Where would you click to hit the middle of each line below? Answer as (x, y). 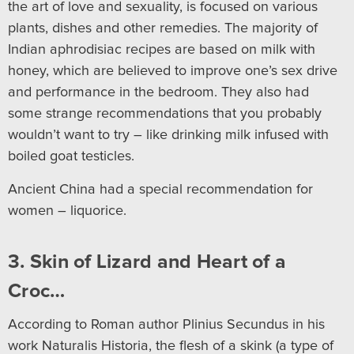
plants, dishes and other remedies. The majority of (163, 28)
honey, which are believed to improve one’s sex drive (173, 71)
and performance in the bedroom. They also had (158, 92)
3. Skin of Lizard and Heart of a (147, 262)
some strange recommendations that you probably (165, 113)
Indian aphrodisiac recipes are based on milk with (162, 49)
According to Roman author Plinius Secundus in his (166, 324)
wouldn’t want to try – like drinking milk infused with (168, 135)
